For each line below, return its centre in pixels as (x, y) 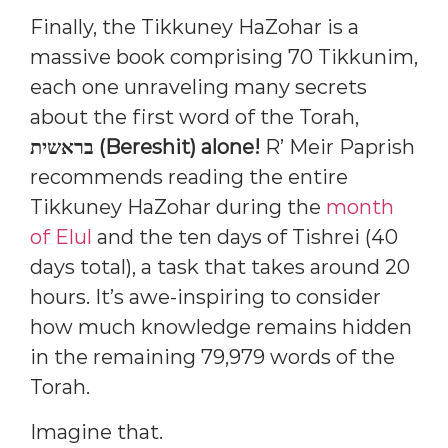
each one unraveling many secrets (198, 87)
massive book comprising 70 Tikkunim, (224, 57)
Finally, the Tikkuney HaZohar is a (194, 27)
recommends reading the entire (189, 177)
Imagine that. (96, 431)
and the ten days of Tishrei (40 (245, 237)
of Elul (61, 237)
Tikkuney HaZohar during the (178, 207)
